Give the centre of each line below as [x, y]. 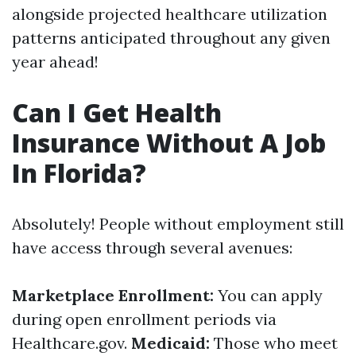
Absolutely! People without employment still [178, 224]
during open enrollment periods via [144, 319]
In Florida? [79, 173]
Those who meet [274, 343]
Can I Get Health [117, 112]
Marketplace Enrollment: [113, 295]
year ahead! [55, 62]
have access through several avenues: [152, 248]
